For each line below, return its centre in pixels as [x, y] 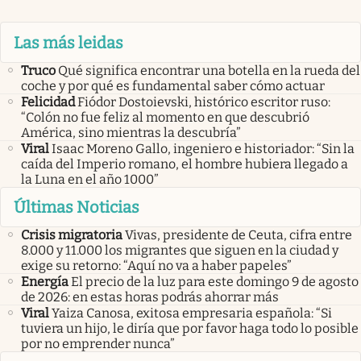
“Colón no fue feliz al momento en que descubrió [165, 117]
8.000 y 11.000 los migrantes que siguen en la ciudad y [180, 251]
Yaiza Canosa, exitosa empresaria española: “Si [192, 313]
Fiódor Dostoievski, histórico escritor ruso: [204, 102]
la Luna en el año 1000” [90, 179]
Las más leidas [68, 42]
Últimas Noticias [77, 207]
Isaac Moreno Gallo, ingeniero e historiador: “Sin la [203, 148]
